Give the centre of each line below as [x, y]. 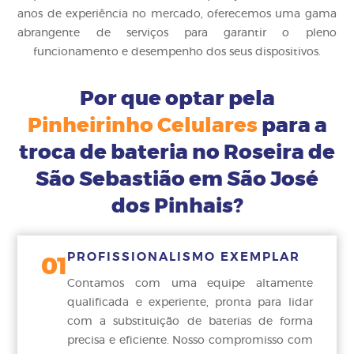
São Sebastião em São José [177, 180]
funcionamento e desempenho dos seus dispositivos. [177, 53]
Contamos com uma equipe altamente [190, 284]
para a [292, 126]
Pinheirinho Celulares [142, 126]
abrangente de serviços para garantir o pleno [177, 34]
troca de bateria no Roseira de [177, 153]
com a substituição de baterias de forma [190, 322]
